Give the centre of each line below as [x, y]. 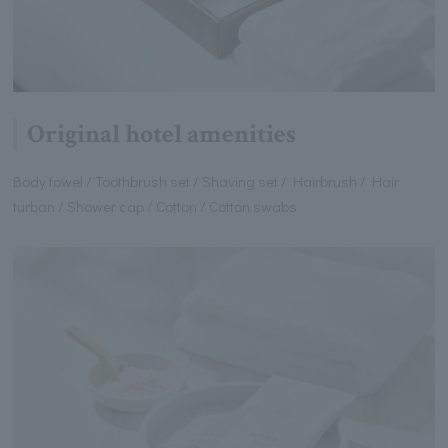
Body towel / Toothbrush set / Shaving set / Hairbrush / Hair [206, 180]
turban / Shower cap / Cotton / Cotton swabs [155, 205]
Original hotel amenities [162, 134]
